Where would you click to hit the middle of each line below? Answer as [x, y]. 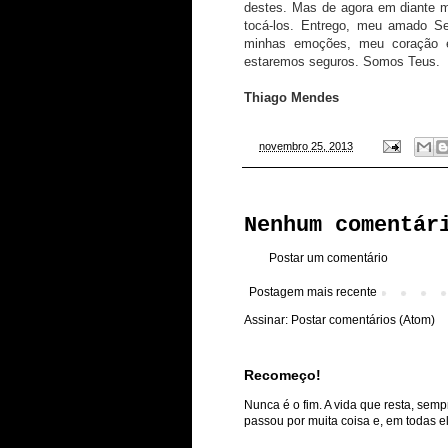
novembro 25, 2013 [306, 145]
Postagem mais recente [313, 292]
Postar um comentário [328, 258]
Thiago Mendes [291, 97]
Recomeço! [282, 375]
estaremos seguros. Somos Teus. [342, 61]
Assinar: [267, 320]
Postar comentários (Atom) [363, 320]
